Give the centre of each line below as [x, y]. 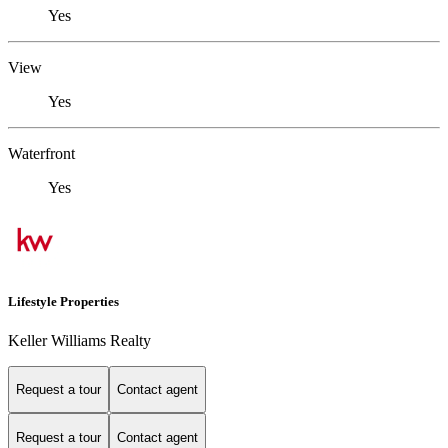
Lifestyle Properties [63, 301]
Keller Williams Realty [79, 340]
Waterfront [41, 154]
